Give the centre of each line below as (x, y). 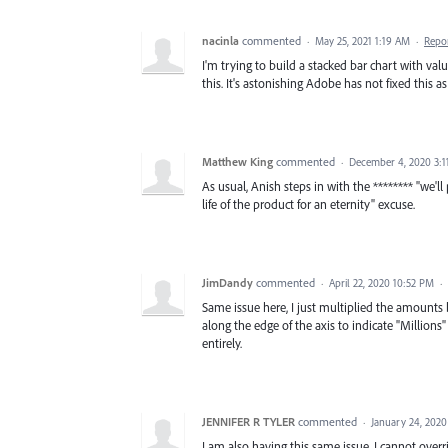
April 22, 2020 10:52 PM (381, 283)
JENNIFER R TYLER (248, 422)
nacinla (220, 41)
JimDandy (227, 283)
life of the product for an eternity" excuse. (308, 204)
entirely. (222, 343)
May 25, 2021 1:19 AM (362, 41)
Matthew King (237, 162)
